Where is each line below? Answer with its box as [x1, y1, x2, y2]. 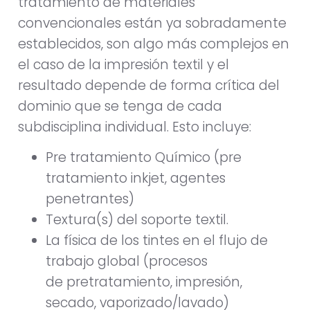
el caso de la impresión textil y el [18, 55, 229, 74]
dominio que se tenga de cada [18, 97, 222, 116]
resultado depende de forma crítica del [18, 76, 280, 95]
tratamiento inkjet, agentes [46, 169, 226, 188]
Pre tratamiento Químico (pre [46, 148, 241, 167]
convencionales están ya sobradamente [18, 14, 286, 33]
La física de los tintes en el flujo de [46, 231, 268, 250]
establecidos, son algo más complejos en [18, 35, 289, 53]
